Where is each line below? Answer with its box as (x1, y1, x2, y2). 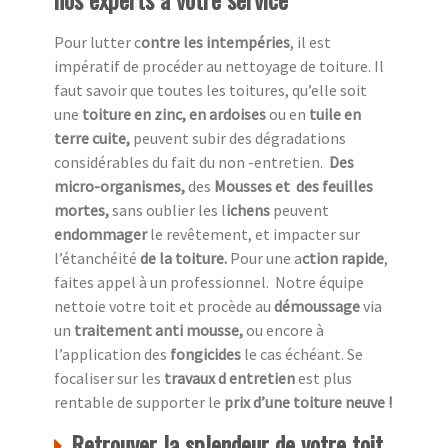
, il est (290, 32, 331, 53)
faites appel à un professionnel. (54, 272, 272, 293)
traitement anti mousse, (71, 320, 246, 341)
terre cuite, (54, 128, 133, 149)
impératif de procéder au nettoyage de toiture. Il (54, 56, 384, 77)
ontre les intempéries (141, 32, 290, 53)
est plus (298, 368, 352, 389)
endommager (54, 224, 150, 245)
